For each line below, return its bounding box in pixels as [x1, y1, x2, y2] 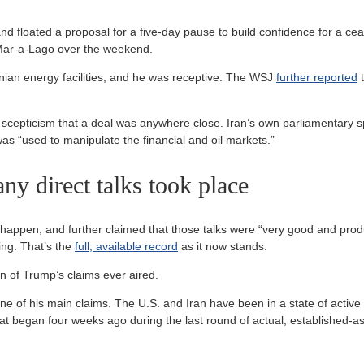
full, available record [75, 240, 178, 253]
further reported [276, 71, 357, 84]
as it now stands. [178, 240, 267, 253]
